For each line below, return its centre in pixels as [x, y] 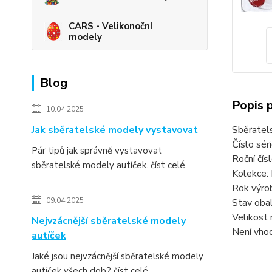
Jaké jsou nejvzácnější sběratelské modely [117, 256]
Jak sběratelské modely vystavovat [115, 130]
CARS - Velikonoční [110, 26]
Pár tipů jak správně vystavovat [97, 150]
